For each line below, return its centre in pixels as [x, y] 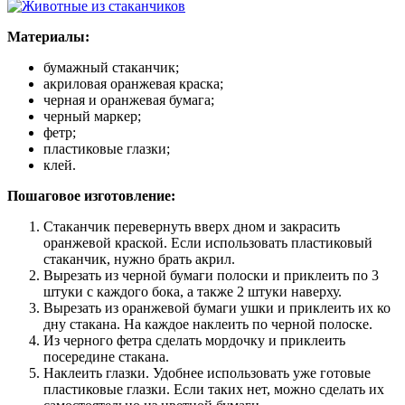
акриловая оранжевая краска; [133, 84]
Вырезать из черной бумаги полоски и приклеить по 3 [211, 276]
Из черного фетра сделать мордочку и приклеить [194, 341]
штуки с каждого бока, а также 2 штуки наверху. [193, 292]
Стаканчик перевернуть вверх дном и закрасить [192, 227]
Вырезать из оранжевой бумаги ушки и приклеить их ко [217, 308]
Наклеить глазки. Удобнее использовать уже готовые [207, 373]
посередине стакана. [106, 357]
